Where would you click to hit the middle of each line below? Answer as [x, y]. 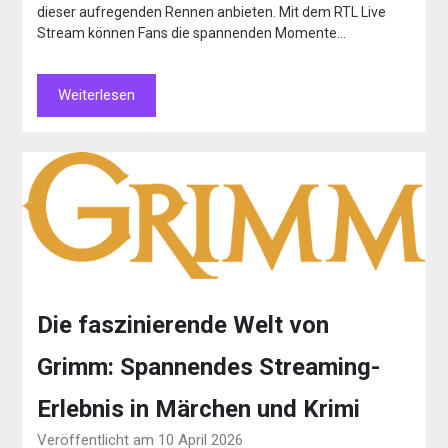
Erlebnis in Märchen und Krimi [199, 408]
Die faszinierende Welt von [183, 324]
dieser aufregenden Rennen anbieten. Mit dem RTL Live [212, 11]
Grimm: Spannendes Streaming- [209, 366]
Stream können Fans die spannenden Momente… [192, 32]
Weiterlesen [97, 94]
